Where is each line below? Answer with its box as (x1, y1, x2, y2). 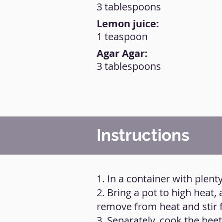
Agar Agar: (97, 47, 148, 60)
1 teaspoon (97, 30, 148, 43)
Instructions (97, 125, 189, 145)
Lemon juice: (97, 17, 159, 30)
